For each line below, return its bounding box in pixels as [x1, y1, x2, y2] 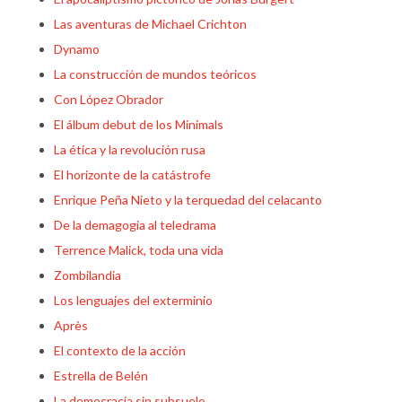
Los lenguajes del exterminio [54, 293, 213, 308]
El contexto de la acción [54, 343, 186, 358]
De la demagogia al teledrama [54, 217, 216, 232]
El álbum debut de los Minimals [54, 117, 223, 132]
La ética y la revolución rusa [54, 142, 205, 157]
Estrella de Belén [54, 368, 148, 383]
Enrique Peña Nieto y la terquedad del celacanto [54, 192, 322, 207]
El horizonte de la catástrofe [54, 167, 211, 182]
